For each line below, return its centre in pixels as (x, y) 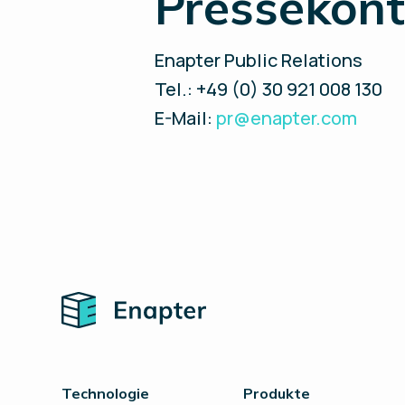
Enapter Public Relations (259, 60)
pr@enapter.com (287, 118)
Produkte (277, 393)
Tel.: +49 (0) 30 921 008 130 (269, 89)
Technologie (105, 393)
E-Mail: (186, 118)
